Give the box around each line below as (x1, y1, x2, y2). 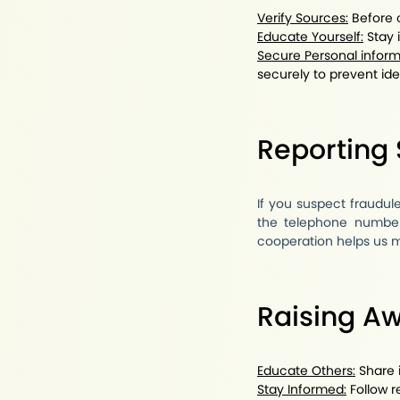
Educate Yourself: (257, 28, 363, 46)
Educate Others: (257, 362, 355, 379)
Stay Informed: (257, 380, 346, 398)
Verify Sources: (257, 9, 348, 27)
